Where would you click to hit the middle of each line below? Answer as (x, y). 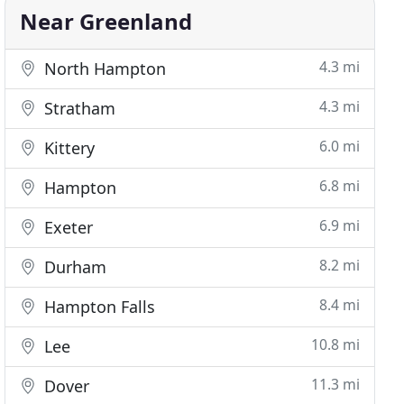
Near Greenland (106, 21)
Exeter (67, 227)
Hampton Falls (98, 307)
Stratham (78, 108)
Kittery (68, 148)
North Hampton (103, 69)
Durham (73, 267)
